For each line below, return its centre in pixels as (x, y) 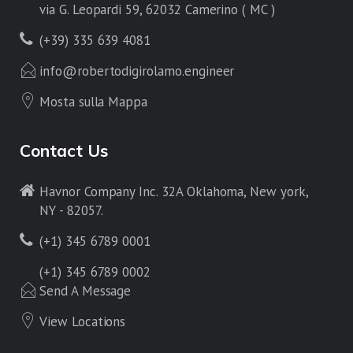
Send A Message (85, 290)
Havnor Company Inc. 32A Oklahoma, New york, (174, 191)
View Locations (83, 321)
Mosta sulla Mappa (94, 101)
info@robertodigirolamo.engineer (137, 71)
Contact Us (64, 150)
